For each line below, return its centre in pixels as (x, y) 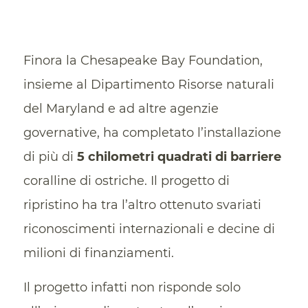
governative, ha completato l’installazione (152, 133)
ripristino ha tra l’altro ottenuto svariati (142, 205)
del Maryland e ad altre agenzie (121, 109)
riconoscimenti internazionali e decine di (149, 229)
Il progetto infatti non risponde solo (132, 288)
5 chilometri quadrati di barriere (179, 157)
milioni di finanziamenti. (98, 253)
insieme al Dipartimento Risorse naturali (148, 85)
